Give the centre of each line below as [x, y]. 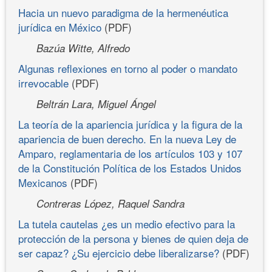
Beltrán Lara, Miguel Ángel [96, 104]
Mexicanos [43, 182]
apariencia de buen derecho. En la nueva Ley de [127, 138]
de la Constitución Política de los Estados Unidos [130, 168]
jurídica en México [60, 27]
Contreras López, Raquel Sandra [110, 203]
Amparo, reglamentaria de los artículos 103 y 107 [130, 153]
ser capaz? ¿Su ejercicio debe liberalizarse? [119, 253]
